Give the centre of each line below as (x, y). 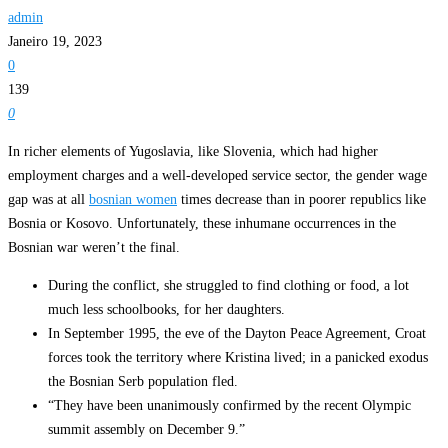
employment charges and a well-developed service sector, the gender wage (217, 175)
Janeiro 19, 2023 (55, 41)
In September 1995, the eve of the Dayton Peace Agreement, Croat (237, 333)
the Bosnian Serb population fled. (143, 381)
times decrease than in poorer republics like (301, 199)
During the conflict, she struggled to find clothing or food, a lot (228, 285)
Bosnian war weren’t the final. (94, 247)
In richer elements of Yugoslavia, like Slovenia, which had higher (193, 151)
